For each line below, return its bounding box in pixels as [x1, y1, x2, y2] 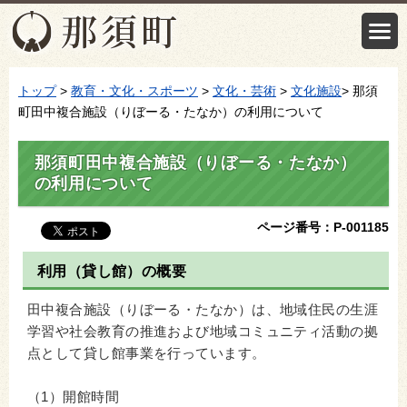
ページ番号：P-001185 [257, 219, 389, 234]
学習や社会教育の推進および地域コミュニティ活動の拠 [27, 324, 379, 340]
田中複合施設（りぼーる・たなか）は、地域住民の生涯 [27, 303, 379, 318]
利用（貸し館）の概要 [36, 263, 187, 279]
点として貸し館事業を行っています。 [27, 346, 266, 362]
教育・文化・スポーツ [71, 84, 198, 98]
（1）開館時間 [27, 390, 120, 405]
